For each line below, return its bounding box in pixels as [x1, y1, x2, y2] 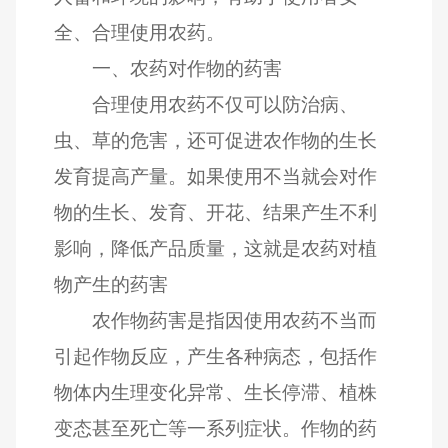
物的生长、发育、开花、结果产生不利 [54, 201, 378, 223]
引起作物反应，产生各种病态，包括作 [54, 345, 378, 367]
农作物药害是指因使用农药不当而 [91, 309, 377, 331]
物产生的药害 [54, 273, 169, 295]
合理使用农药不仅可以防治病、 [91, 93, 358, 115]
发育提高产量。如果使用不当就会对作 [54, 165, 378, 187]
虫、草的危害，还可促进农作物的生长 [54, 129, 378, 151]
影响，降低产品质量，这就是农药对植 [54, 237, 378, 259]
